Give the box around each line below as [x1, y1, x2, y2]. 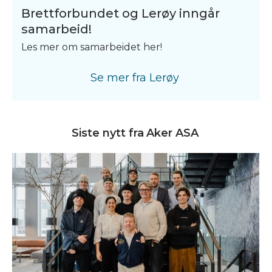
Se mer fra [90, 71, 146, 85]
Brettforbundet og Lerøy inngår [21, 6, 220, 21]
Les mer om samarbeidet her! [21, 41, 162, 53]
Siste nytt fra [71, 126, 144, 140]
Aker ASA [146, 126, 199, 140]
